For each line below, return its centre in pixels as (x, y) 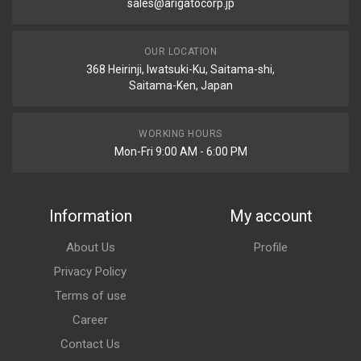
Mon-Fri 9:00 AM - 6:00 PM (180, 151)
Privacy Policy (90, 272)
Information (90, 216)
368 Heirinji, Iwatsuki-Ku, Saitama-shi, (180, 69)
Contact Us (90, 344)
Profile (271, 247)
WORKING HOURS (180, 134)
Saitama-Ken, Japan (180, 85)
